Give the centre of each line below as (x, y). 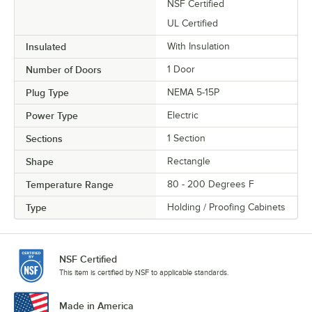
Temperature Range (70, 185)
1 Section (186, 139)
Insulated (46, 47)
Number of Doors (64, 70)
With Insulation (198, 47)
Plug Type (47, 93)
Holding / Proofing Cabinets (226, 208)
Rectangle (189, 162)
